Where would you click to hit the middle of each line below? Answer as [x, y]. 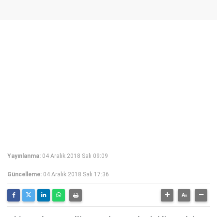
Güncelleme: [24, 174]
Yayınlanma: [24, 156]
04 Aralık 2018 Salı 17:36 [76, 174]
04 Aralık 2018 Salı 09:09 [75, 156]
